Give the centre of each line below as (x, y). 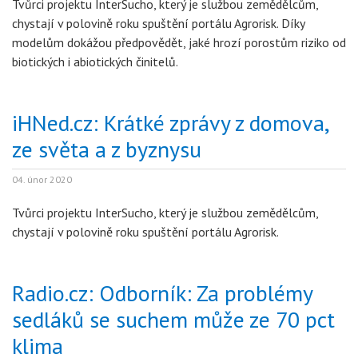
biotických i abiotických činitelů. (96, 62)
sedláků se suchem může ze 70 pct (173, 319)
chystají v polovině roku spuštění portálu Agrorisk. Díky (158, 23)
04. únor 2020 (42, 179)
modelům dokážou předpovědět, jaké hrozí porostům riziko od (179, 42)
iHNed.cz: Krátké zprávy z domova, (170, 123)
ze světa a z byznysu (107, 149)
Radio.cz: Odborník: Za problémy (162, 293)
